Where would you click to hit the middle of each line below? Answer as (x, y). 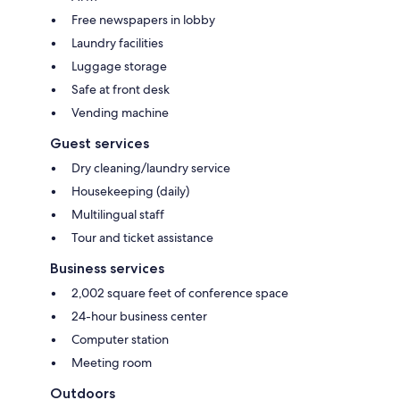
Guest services (100, 144)
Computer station (120, 340)
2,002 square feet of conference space (180, 293)
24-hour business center (139, 317)
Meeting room (112, 363)
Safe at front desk (121, 90)
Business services (107, 269)
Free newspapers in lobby (143, 20)
